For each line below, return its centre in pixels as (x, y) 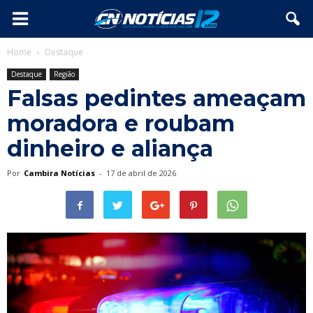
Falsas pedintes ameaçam (156, 98)
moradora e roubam (121, 123)
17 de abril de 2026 (141, 173)
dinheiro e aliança (110, 148)
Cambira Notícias (59, 173)
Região (64, 74)
